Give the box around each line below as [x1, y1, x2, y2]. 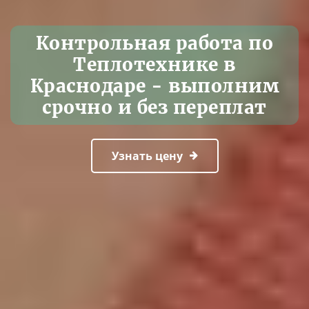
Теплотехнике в [73, 53, 236, 76]
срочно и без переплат [42, 96, 267, 119]
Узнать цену [111, 148, 183, 163]
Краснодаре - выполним [30, 74, 279, 97]
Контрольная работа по [35, 32, 274, 54]
